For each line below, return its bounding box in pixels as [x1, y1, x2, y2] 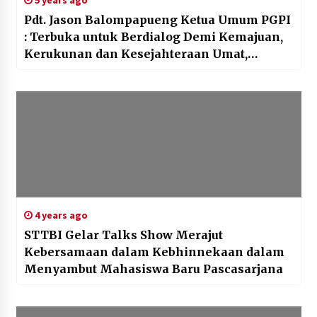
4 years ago [32, 209, 88, 222]
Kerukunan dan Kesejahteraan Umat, [23, 47, 248, 62]
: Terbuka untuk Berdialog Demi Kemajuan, [23, 30, 283, 45]
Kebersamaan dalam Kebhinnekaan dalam [23, 245, 284, 260]
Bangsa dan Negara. [23, 64, 145, 79]
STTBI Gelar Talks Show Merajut [23, 228, 223, 243]
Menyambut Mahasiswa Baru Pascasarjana [23, 262, 283, 277]
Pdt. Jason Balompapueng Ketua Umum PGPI [23, 13, 291, 28]
